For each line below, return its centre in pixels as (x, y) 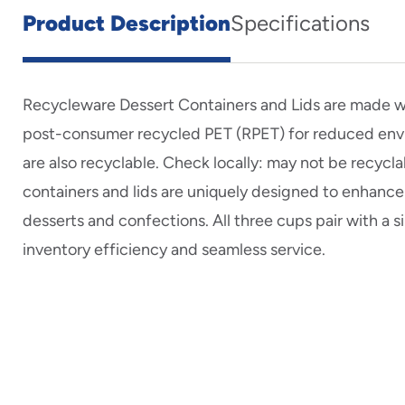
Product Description (127, 24)
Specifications (300, 24)
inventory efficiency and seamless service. (174, 250)
